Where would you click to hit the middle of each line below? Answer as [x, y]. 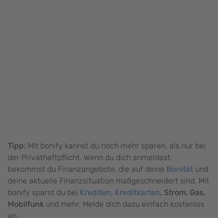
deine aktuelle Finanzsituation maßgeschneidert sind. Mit [109, 181]
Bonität [180, 169]
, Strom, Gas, [183, 193]
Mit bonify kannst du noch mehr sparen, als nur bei [116, 146]
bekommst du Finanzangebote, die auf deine [87, 169]
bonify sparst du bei [44, 193]
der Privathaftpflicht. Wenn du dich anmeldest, [90, 158]
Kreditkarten [137, 193]
